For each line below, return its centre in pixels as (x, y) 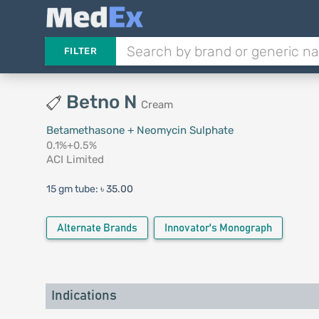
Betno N (103, 102)
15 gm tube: (73, 189)
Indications (84, 296)
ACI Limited (75, 159)
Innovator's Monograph (218, 228)
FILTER (80, 51)
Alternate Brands (97, 228)
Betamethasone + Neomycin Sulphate (140, 130)
